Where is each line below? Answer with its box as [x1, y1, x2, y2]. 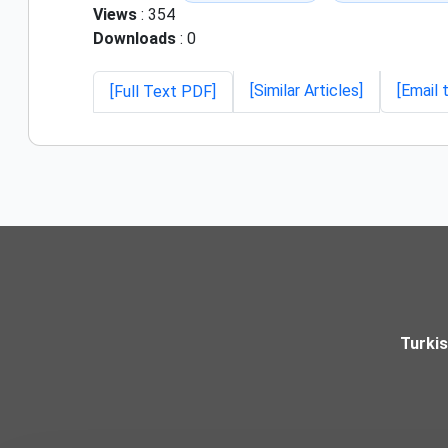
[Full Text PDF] [110, 81, 216, 101]
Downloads [93, 28, 176, 48]
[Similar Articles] [250, 80, 363, 100]
